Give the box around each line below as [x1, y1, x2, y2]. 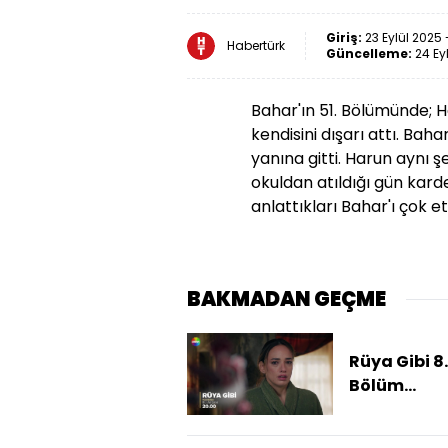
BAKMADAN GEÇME [187, 285, 386, 314]
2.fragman [348, 398, 441, 422]
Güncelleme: [326, 45, 415, 63]
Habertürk [227, 37, 285, 55]
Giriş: [326, 29, 365, 47]
